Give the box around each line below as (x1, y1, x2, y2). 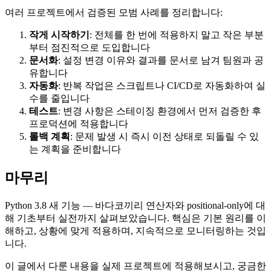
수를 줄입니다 (29, 93, 90, 103)
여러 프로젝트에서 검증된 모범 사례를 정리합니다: (5, 7, 223, 18)
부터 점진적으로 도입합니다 (29, 42, 150, 53)
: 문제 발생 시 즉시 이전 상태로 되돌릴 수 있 (70, 131, 259, 142)
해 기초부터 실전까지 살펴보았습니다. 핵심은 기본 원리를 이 (5, 212, 266, 223)
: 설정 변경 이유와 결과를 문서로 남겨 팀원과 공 (58, 54, 264, 65)
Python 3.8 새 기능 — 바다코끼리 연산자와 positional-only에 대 (5, 200, 266, 211)
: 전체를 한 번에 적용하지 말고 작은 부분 (90, 29, 264, 40)
